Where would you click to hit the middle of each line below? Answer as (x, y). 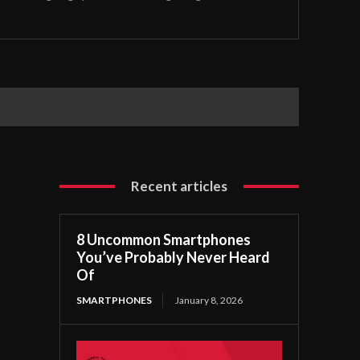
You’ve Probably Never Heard (174, 257)
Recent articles (180, 186)
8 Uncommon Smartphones (164, 239)
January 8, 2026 (209, 300)
